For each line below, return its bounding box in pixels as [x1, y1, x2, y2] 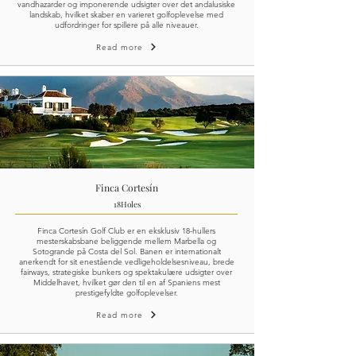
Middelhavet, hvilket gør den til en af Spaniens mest [33, 277, 220, 288]
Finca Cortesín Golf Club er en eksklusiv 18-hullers [37, 226, 215, 236]
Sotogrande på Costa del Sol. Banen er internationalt [32, 246, 221, 257]
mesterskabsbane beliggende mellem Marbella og [37, 236, 216, 246]
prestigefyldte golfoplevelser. [75, 288, 178, 298]
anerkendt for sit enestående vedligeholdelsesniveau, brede [18, 257, 234, 267]
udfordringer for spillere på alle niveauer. [54, 20, 199, 30]
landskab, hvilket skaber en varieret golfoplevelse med [29, 10, 223, 20]
